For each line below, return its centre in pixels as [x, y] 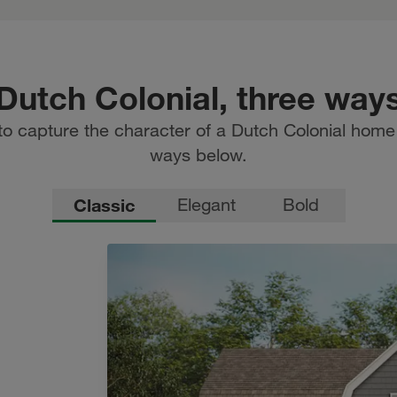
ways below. [198, 155]
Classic [104, 205]
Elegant [206, 205]
